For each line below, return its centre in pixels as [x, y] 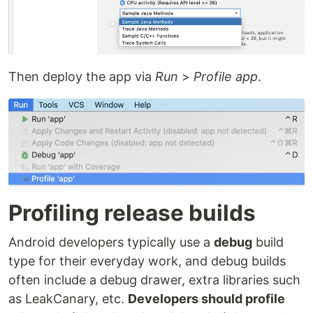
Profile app [226, 77]
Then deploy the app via [82, 77]
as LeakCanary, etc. [68, 298]
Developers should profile [206, 298]
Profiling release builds [132, 212]
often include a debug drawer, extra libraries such [154, 279]
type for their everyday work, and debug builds [147, 261]
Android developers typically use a [111, 242]
